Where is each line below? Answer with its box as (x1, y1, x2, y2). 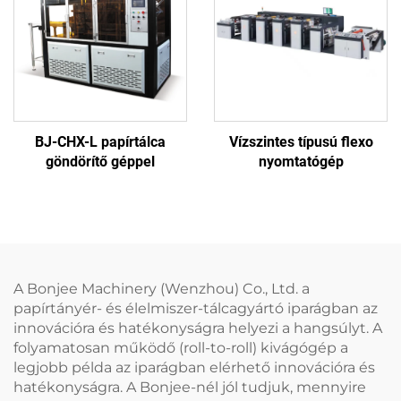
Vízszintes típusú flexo (228, 132, 373, 150)
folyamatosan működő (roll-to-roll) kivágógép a (13, 338, 348, 356)
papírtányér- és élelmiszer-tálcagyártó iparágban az (13, 299, 378, 317)
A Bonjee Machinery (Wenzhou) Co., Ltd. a (13, 279, 310, 297)
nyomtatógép (258, 152, 344, 170)
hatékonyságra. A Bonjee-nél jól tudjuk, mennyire (13, 378, 366, 396)
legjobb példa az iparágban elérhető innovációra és (13, 358, 375, 376)
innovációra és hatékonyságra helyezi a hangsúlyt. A (13, 319, 382, 337)
